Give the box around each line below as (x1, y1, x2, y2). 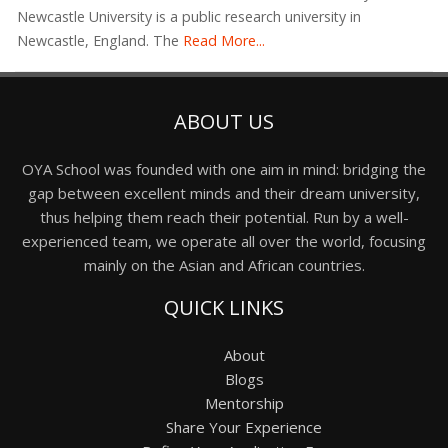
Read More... (179, 30, 265, 50)
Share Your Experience (166, 416, 322, 437)
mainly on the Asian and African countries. (83, 254, 365, 275)
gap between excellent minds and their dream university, (28, 182, 420, 203)
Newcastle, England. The (17, 30, 179, 50)
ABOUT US (174, 107, 274, 135)
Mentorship (204, 392, 284, 413)
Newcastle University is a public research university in (17, 6, 361, 26)
